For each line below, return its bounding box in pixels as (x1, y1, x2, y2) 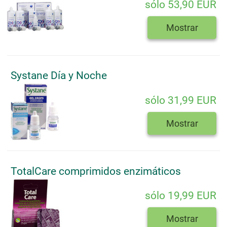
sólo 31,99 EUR (145, 94, 216, 106)
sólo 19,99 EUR (145, 190, 216, 202)
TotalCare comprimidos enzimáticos (11, 165, 181, 177)
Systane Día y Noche (11, 69, 107, 82)
